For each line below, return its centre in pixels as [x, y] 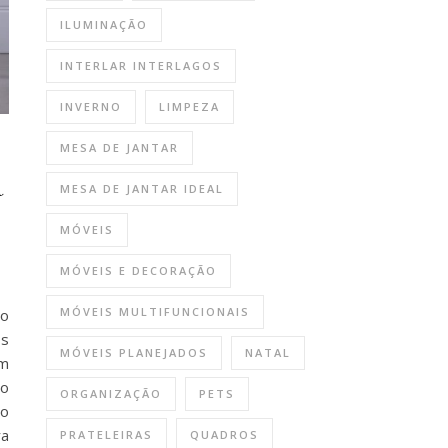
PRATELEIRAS [106, 434]
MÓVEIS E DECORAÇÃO [138, 270]
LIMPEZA [189, 106]
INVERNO [91, 106]
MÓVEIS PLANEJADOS [134, 352]
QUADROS [224, 434]
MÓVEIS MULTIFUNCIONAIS [155, 311]
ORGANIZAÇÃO [111, 393]
